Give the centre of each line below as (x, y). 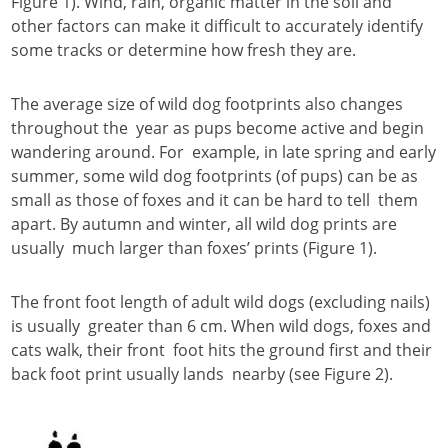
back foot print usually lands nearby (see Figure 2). (202, 374)
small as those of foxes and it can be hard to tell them (214, 200)
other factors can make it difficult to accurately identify (217, 26)
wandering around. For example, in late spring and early (223, 152)
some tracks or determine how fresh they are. (183, 50)
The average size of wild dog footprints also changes (207, 104)
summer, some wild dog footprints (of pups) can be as (214, 176)
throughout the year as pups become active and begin (217, 128)
